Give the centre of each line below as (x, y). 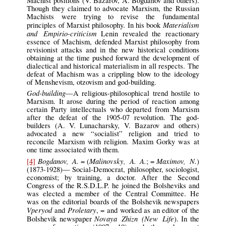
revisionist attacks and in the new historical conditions (113, 49)
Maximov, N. (177, 161)
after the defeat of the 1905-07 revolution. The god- (113, 118)
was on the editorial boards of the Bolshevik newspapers (113, 201)
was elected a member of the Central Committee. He (113, 193)
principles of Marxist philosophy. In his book (95, 25)
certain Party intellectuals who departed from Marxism (113, 109)
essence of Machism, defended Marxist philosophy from (113, 41)
